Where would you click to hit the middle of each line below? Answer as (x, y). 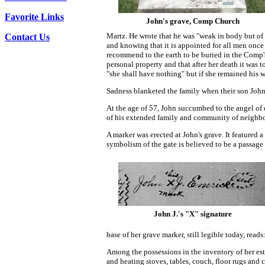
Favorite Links (34, 17)
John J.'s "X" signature (193, 214)
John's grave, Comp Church (193, 21)
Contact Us (27, 37)
